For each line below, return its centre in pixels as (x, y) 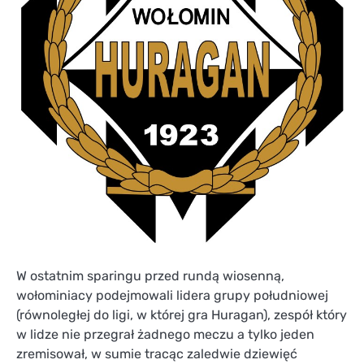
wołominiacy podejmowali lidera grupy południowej (172, 296)
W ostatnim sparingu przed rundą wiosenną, (150, 276)
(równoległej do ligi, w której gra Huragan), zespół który (182, 315)
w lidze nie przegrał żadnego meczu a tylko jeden (165, 335)
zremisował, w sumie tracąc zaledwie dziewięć (157, 354)
